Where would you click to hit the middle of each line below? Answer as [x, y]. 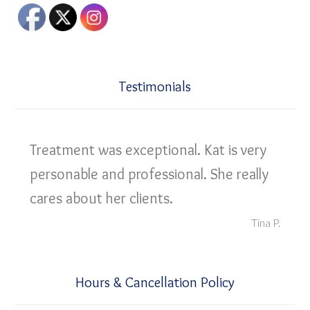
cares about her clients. [102, 198]
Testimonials [155, 86]
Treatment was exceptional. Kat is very [148, 149]
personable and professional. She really [149, 174]
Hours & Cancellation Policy [155, 282]
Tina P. [265, 222]
